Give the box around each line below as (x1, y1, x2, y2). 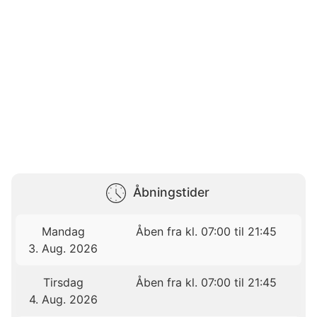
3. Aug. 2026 (28, 241, 98, 256)
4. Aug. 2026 (28, 292, 98, 307)
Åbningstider (133, 185, 209, 200)
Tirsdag (42, 275, 83, 290)
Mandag (41, 224, 85, 239)
